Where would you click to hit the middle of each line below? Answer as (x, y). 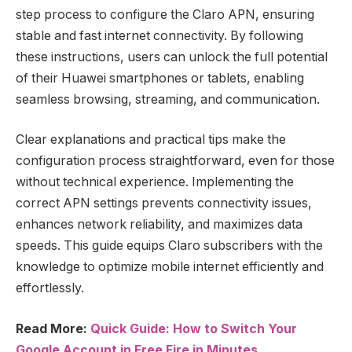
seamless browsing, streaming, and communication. (168, 99)
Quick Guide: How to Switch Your (194, 328)
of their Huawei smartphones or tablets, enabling (160, 78)
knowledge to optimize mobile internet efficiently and (170, 267)
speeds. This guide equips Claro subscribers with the (169, 246)
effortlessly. (50, 288)
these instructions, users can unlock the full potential (172, 57)
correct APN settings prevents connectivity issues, (164, 203)
